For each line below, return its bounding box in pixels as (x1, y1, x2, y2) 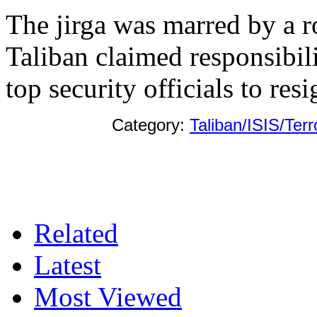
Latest (34, 249, 101, 280)
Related (34, 217, 118, 248)
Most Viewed (34, 281, 182, 312)
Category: (112, 115, 190, 134)
